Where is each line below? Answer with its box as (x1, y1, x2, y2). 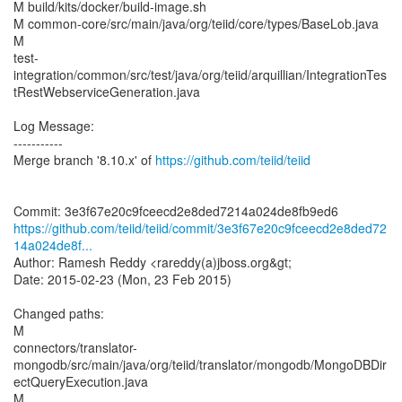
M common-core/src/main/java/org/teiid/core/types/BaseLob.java (13, 14, 379, 32)
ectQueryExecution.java (13, 372, 148, 390)
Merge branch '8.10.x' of (13, 151, 155, 169)
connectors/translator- (13, 338, 137, 356)
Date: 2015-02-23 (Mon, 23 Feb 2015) (13, 270, 232, 288)
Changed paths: (13, 304, 104, 322)
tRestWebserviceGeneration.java (13, 83, 200, 100)
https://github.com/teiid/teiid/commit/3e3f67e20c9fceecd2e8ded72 (13, 219, 387, 237)
